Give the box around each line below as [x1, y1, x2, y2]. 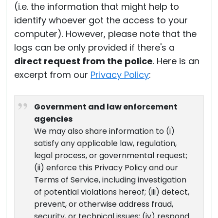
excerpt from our [14, 69, 91, 81]
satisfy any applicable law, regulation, [34, 138, 177, 149]
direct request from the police [14, 55, 153, 67]
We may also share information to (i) [34, 126, 175, 137]
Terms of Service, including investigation [34, 174, 186, 185]
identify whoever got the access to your [14, 14, 188, 26]
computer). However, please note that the [14, 28, 197, 40]
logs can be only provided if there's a [14, 41, 175, 54]
